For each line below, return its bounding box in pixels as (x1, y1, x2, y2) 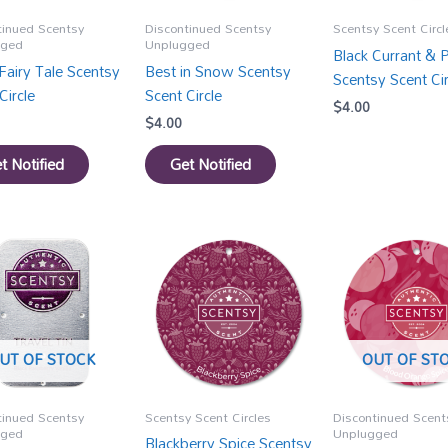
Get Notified (170, 149, 252, 180)
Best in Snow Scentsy (145, 55, 292, 86)
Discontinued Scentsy (145, 15, 272, 42)
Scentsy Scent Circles (145, 403, 272, 430)
